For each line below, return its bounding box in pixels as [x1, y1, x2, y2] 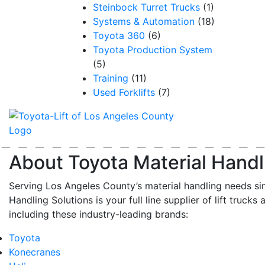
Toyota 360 [93, 30, 145, 41]
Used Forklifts [93, 86, 155, 98]
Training [93, 72, 128, 84]
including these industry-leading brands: [9, 208, 188, 220]
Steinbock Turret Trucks [93, 1, 200, 13]
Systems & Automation [93, 15, 195, 27]
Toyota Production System [93, 44, 212, 56]
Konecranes [9, 246, 60, 258]
